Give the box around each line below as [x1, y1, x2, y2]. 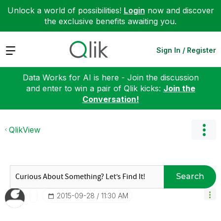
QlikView [9, 124, 40, 135]
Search [176, 172, 204, 181]
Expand [5, 44, 33, 55]
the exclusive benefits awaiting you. [44, 16, 177, 26]
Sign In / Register [156, 45, 216, 54]
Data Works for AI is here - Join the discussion [22, 72, 199, 82]
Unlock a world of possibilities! [7, 5, 124, 15]
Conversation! [82, 94, 139, 104]
